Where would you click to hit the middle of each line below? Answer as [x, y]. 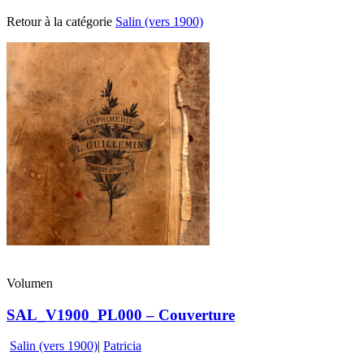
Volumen [30, 283]
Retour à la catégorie [61, 22]
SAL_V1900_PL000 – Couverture [121, 314]
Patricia [122, 346]
